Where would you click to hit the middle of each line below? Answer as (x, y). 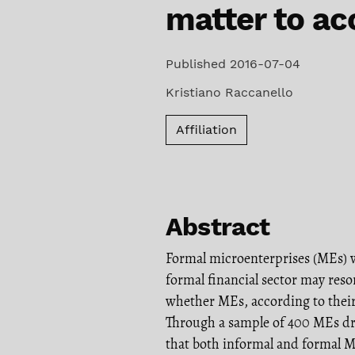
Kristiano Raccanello (229, 92)
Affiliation (206, 129)
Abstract (218, 226)
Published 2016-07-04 (233, 63)
